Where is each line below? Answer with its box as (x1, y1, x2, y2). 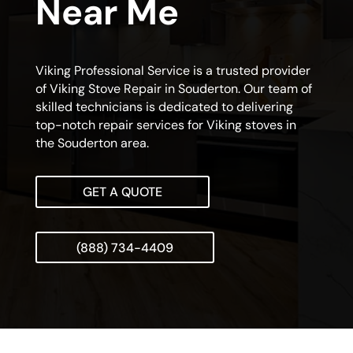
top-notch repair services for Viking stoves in (35, 117, 296, 134)
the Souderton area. (35, 135, 149, 152)
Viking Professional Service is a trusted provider (35, 62, 310, 80)
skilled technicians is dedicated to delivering (35, 98, 293, 116)
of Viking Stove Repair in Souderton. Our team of (35, 80, 312, 98)
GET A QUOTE (82, 184, 162, 201)
